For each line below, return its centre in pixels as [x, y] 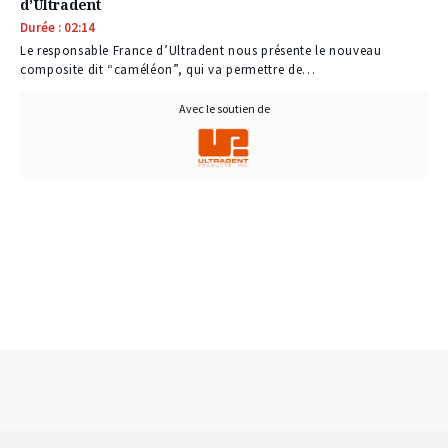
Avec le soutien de [224, 109]
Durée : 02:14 [57, 28]
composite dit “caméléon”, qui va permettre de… [168, 70]
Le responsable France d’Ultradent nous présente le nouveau [201, 51]
